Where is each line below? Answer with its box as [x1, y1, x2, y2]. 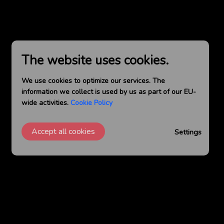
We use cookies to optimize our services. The [21, 76, 165, 85]
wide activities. [21, 98, 70, 107]
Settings [174, 126, 201, 137]
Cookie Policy [70, 98, 112, 107]
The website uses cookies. [21, 52, 168, 69]
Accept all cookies [31, 126, 95, 137]
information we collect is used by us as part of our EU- [21, 87, 196, 96]
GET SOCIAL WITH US [74, 210, 153, 218]
